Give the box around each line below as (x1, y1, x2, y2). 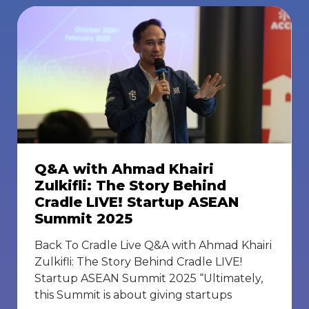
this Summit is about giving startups (34, 288, 232, 302)
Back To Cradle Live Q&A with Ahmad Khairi (34, 239, 272, 252)
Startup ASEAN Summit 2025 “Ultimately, (34, 272, 263, 286)
